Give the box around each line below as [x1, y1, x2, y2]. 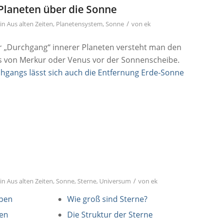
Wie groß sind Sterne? [67, 194, 147, 205]
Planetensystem [56, 19, 103, 29]
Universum [99, 177, 131, 186]
